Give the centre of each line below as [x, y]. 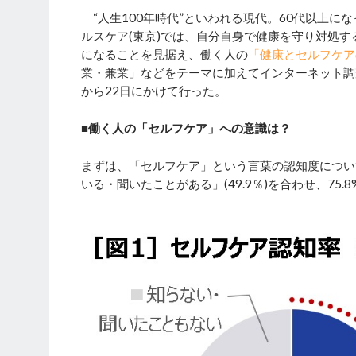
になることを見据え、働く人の [164, 54]
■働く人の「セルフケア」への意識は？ [186, 128]
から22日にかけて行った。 [154, 91]
